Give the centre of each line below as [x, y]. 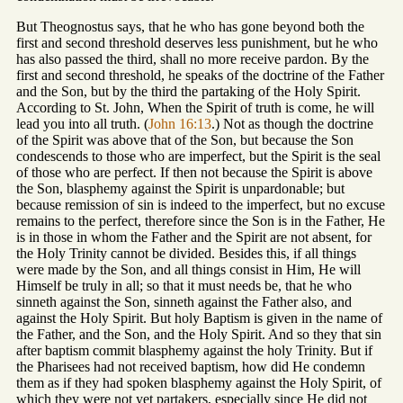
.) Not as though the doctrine [292, 124]
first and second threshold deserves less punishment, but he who [197, 43]
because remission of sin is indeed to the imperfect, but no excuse [201, 205]
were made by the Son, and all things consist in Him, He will [188, 270]
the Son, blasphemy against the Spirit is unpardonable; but [180, 189]
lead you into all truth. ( [82, 124]
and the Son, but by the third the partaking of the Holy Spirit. [188, 92]
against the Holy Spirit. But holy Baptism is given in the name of [199, 318]
